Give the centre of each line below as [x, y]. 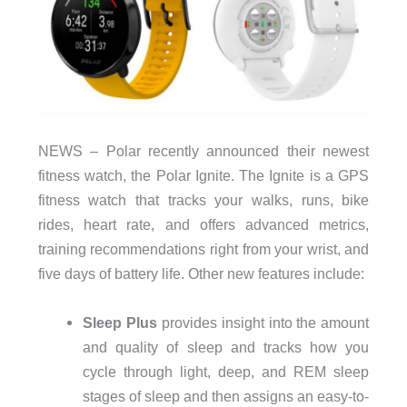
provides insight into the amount [263, 322]
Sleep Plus [119, 322]
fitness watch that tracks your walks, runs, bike [203, 200]
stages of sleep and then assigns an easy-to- [226, 396]
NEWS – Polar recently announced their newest [203, 151]
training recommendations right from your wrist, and [203, 249]
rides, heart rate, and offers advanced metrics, [203, 225]
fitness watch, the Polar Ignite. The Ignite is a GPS [203, 176]
